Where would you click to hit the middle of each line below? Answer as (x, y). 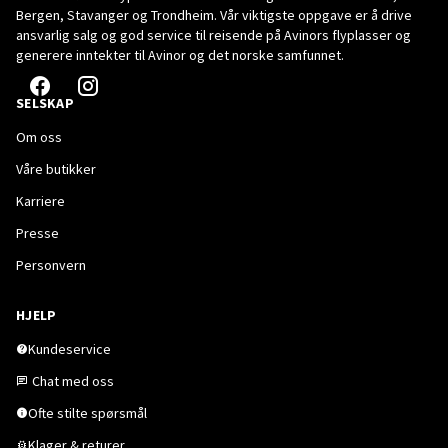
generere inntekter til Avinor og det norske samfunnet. (180, 55)
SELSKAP (45, 103)
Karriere (40, 201)
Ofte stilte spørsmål (87, 413)
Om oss (39, 137)
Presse (37, 233)
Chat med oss (73, 381)
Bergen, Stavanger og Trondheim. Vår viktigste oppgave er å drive (214, 15)
